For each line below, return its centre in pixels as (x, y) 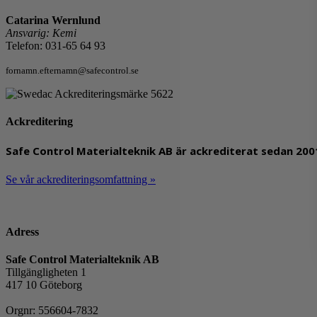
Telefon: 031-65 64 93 (56, 45)
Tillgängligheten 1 (46, 272)
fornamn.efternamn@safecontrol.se (73, 70)
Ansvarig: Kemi (41, 33)
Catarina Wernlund (53, 20)
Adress (22, 231)
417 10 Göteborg (44, 284)
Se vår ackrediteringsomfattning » (81, 180)
